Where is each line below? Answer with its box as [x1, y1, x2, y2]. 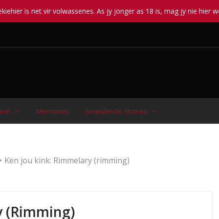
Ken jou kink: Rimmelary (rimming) [4, 155, 130, 166]
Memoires [35, 106, 69, 116]
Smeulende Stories [85, 106, 148, 116]
